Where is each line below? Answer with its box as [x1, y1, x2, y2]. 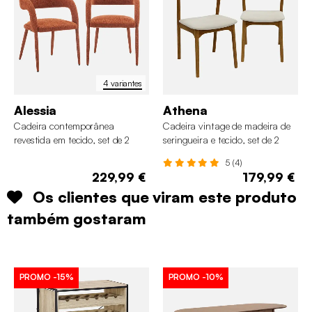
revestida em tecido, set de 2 [14, 134, 130, 146]
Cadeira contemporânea [14, 120, 114, 132]
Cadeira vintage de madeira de [163, 120, 291, 132]
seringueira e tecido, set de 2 [163, 134, 279, 146]
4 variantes [103, 77, 142, 88]
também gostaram [7, 209, 146, 228]
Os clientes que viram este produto [32, 187, 297, 207]
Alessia [14, 102, 57, 118]
